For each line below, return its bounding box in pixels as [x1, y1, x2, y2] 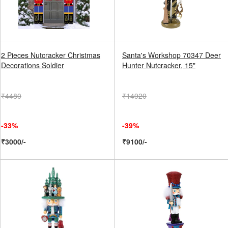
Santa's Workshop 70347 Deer [122, 50, 221, 60]
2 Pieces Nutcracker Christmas [1, 50, 100, 60]
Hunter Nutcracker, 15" [122, 60, 195, 70]
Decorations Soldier [1, 60, 64, 70]
